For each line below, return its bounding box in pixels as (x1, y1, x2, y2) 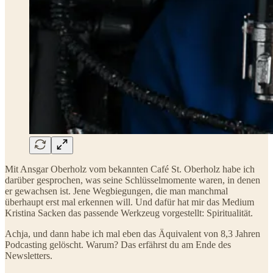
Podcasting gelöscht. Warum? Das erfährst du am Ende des (5, 239, 231, 250)
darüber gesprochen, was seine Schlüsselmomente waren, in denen (5, 174, 260, 185)
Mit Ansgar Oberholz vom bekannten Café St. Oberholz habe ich (5, 163, 255, 174)
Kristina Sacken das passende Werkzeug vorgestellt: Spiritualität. (5, 207, 253, 218)
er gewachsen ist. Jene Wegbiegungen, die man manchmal (5, 185, 228, 196)
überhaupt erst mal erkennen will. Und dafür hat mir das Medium (5, 196, 254, 207)
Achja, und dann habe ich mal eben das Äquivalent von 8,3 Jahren (5, 228, 260, 239)
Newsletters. (5, 250, 52, 261)
